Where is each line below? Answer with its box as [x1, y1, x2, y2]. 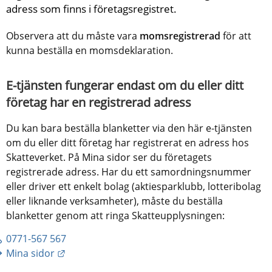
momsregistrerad [140, 29, 223, 42]
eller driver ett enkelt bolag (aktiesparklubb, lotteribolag [6, 179, 261, 193]
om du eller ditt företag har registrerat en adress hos [6, 135, 249, 149]
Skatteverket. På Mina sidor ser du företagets [6, 150, 212, 164]
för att [223, 29, 251, 42]
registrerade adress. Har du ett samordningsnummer [6, 165, 251, 178]
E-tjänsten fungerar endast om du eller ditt [6, 76, 243, 93]
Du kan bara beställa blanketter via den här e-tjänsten [6, 121, 252, 135]
